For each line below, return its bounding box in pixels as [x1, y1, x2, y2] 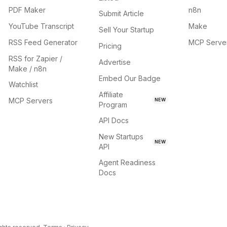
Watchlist [9, 80, 39, 89]
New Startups [98, 132, 143, 141]
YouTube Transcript [9, 22, 74, 30]
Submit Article [98, 9, 144, 18]
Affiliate [98, 90, 123, 99]
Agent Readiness [98, 158, 156, 167]
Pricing [98, 42, 122, 50]
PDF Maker [9, 6, 46, 14]
